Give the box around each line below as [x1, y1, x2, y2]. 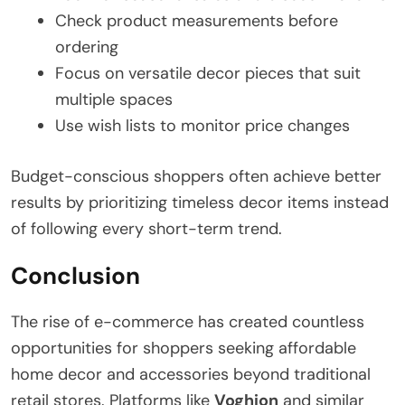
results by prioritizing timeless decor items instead [11, 192, 389, 214]
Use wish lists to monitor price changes [55, 115, 350, 137]
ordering [55, 36, 118, 59]
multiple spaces [55, 89, 173, 111]
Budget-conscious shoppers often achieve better [11, 165, 381, 188]
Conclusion [11, 260, 140, 292]
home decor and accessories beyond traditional [11, 363, 371, 386]
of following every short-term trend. [11, 218, 282, 240]
